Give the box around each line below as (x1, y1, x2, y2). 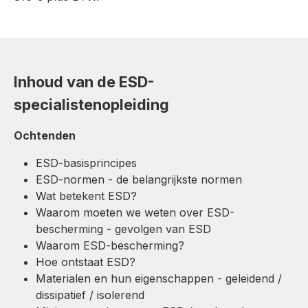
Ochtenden (14, 128, 76, 142)
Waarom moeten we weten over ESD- (36, 205, 234, 219)
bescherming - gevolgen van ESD (36, 221, 211, 236)
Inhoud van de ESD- (14, 72, 154, 91)
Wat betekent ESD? (36, 188, 137, 203)
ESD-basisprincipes (36, 155, 137, 170)
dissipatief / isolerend (36, 287, 144, 302)
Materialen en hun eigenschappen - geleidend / (36, 271, 282, 285)
